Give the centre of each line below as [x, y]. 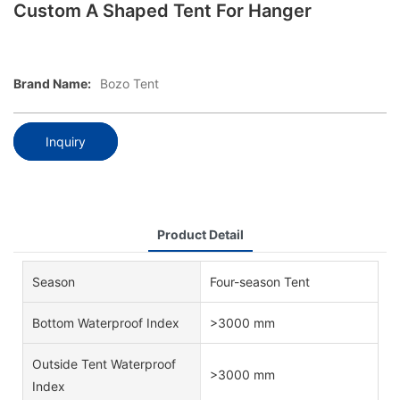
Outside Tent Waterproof [104, 363]
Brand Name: [52, 84]
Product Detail [200, 234]
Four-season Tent [259, 281]
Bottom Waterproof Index [106, 322]
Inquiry [66, 141]
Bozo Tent [129, 84]
